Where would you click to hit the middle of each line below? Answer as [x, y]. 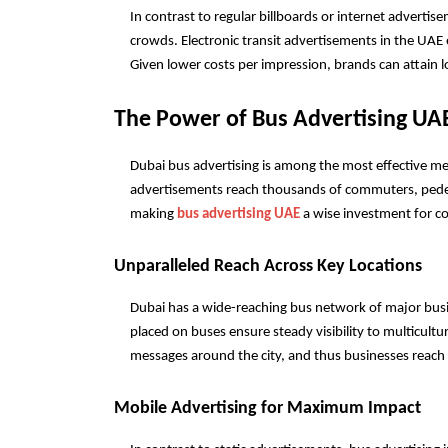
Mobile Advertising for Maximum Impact [267, 408]
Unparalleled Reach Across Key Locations [268, 266]
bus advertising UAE [238, 214]
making [153, 214]
